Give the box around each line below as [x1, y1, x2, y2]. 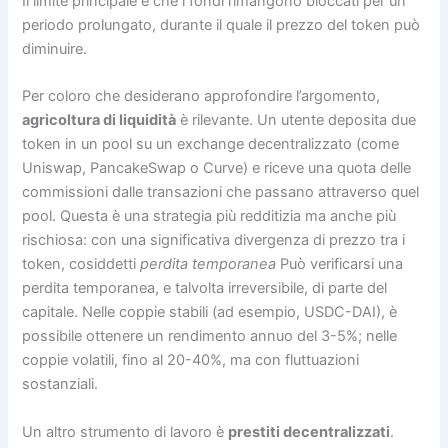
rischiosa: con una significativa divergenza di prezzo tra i [22, 231, 406, 250]
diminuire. [22, 39, 88, 58]
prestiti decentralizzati [228, 422, 391, 441]
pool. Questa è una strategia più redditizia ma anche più [22, 207, 397, 226]
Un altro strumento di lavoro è [22, 422, 229, 441]
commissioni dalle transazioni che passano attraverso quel [22, 183, 420, 202]
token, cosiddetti [22, 255, 141, 274]
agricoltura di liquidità [22, 111, 177, 130]
